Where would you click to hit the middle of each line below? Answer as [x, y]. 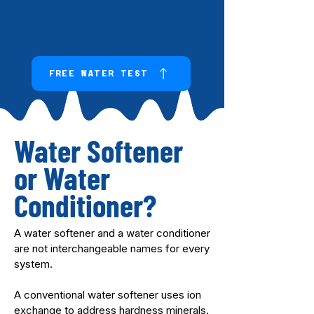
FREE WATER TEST [98, 74]
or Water [62, 178]
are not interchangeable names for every [112, 248]
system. [33, 264]
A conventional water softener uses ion [108, 295]
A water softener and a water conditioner [112, 233]
